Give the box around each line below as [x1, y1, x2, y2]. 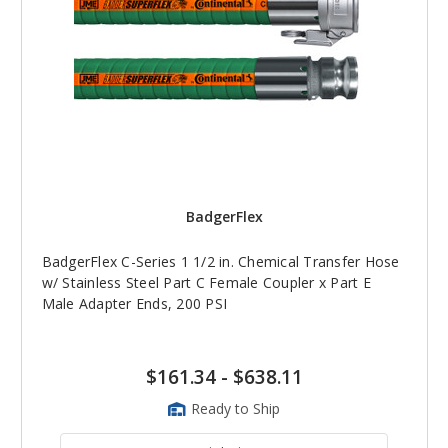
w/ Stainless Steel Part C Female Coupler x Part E [41, 273, 371, 293]
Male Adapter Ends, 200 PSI [41, 294, 227, 314]
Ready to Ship [191, 399, 280, 419]
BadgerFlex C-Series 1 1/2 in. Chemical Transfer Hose [41, 252, 400, 272]
